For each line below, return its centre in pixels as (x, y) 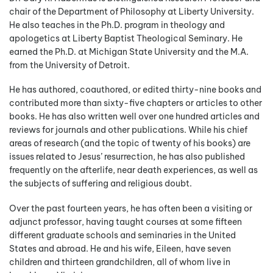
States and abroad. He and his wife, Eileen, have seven (120, 249)
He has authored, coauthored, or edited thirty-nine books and (135, 90)
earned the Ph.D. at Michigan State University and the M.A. (129, 51)
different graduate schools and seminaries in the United (122, 236)
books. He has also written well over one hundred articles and (134, 117)
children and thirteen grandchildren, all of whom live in (120, 262)
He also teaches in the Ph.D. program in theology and (117, 25)
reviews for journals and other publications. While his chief (128, 130)
